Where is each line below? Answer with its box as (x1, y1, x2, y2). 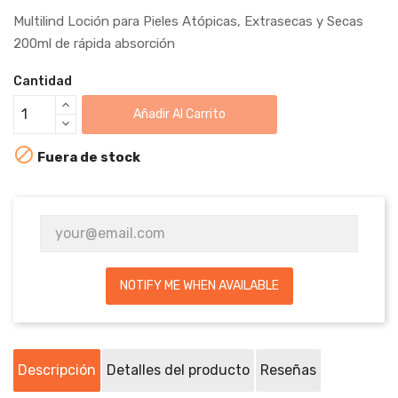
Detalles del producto (107, 361, 250, 378)
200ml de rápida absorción (13, 35, 175, 52)
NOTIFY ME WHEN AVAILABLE (119, 277, 279, 293)
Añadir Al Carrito (133, 107, 227, 123)
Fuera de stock (35, 148, 140, 165)
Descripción (18, 361, 96, 378)
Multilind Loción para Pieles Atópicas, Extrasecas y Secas (13, 12, 363, 29)
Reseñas (260, 361, 316, 378)
